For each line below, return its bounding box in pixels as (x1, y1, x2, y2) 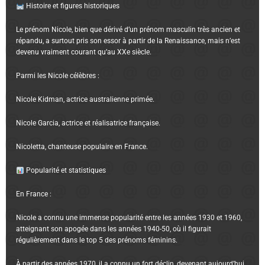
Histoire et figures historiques (24, 2, 119, 11)
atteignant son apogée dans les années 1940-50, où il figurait (16, 225, 212, 234)
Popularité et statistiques (24, 166, 106, 175)
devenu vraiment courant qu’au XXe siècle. (16, 48, 152, 57)
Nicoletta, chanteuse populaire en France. (16, 143, 148, 151)
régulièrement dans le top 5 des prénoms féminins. (16, 236, 178, 245)
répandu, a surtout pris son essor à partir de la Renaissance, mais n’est (16, 37, 241, 46)
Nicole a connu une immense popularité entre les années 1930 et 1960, (16, 214, 243, 222)
